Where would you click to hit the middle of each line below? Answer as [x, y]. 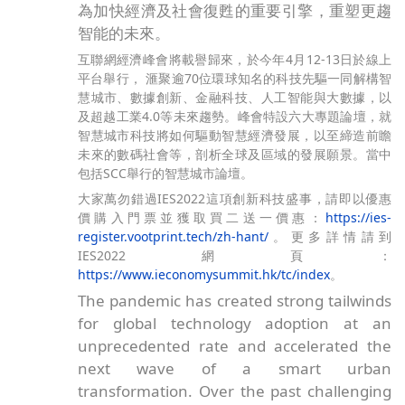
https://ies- [358, 217]
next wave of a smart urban [235, 369]
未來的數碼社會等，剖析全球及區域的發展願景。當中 [235, 155]
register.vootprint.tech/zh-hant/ [174, 236]
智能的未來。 [124, 33]
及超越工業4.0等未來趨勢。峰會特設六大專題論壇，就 [235, 117]
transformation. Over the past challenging [235, 391]
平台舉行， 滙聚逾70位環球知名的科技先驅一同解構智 [235, 79]
